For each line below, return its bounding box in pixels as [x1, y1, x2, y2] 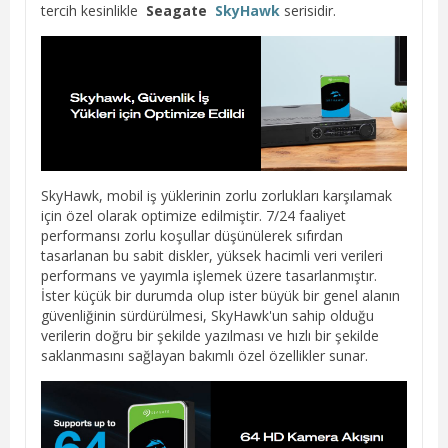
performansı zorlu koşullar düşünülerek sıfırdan [41, 226, 343, 246]
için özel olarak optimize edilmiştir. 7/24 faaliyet [41, 206, 346, 226]
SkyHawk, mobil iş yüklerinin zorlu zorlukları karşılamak [41, 186, 392, 206]
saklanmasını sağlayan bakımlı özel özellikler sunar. [41, 346, 368, 366]
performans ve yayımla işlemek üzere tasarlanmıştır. [41, 266, 377, 286]
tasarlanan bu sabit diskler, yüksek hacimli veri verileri [41, 246, 383, 266]
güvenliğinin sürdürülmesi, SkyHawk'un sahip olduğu [41, 306, 374, 326]
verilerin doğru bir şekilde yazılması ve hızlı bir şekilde [41, 326, 379, 346]
